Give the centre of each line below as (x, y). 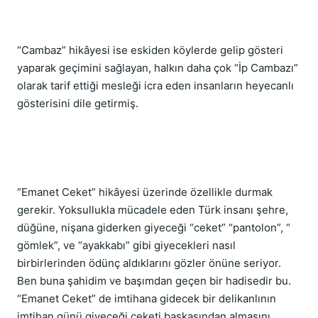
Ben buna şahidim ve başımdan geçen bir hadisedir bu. (154, 281)
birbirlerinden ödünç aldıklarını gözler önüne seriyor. (149, 263)
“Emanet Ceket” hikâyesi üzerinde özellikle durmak (145, 192)
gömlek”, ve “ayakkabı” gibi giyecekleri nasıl (126, 245)
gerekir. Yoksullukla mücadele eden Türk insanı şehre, (153, 210)
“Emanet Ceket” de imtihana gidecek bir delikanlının (147, 298)
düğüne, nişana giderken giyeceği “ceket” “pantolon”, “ (154, 227)
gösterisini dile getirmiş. (78, 103)
